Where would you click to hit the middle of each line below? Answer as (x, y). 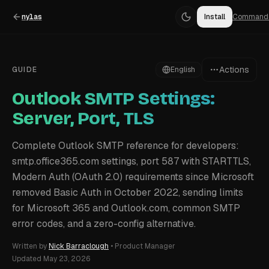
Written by (29, 246)
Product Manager (145, 246)
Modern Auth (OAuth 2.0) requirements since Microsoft (133, 177)
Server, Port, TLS (83, 118)
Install (215, 17)
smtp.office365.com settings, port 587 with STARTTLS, (131, 161)
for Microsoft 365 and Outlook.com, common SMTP (126, 208)
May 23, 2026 (67, 259)
